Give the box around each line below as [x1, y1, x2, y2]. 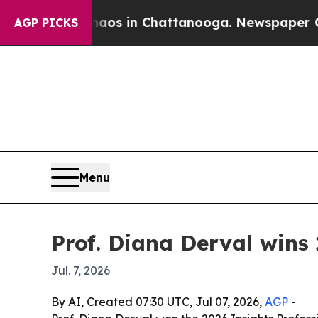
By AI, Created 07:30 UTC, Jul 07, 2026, [51, 294, 265, 309]
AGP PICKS [14, 16, 78, 30]
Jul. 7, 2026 [51, 263, 110, 278]
